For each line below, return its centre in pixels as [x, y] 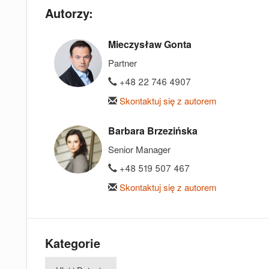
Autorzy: [69, 13]
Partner [122, 62]
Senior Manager [139, 149]
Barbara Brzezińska [153, 130]
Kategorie [73, 243]
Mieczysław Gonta [150, 44]
